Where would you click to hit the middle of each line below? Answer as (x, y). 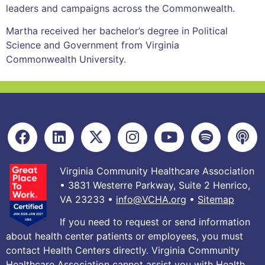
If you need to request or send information (155, 222)
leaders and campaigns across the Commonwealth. (120, 9)
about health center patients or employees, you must (125, 236)
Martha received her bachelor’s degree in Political (117, 31)
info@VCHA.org (151, 199)
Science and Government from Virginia (93, 45)
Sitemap (216, 199)
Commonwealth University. (66, 59)
